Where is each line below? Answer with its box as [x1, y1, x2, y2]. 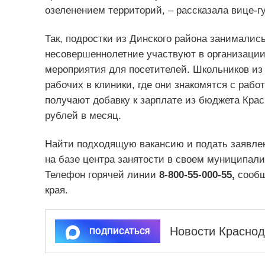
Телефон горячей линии [44, 169, 156, 181]
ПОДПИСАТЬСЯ [89, 227, 150, 237]
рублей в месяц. [44, 110, 121, 122]
